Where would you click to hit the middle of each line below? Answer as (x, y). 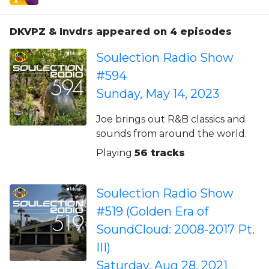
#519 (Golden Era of (152, 211)
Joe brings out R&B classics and (171, 119)
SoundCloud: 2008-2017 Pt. (175, 229)
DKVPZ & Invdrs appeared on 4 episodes (121, 32)
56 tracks (160, 153)
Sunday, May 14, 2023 (158, 94)
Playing (115, 153)
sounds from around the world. (171, 134)
